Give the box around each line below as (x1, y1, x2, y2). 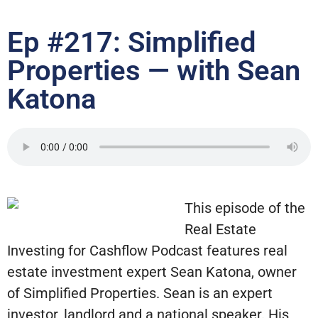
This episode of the (185, 199, 305, 216)
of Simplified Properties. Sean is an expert (7, 284, 273, 302)
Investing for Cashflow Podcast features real (7, 241, 287, 259)
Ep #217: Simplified (7, 26, 256, 60)
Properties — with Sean (7, 54, 300, 88)
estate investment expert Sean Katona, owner (7, 263, 297, 280)
